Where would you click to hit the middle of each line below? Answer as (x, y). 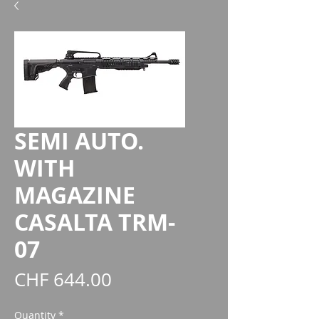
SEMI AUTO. (79, 141)
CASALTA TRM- (95, 222)
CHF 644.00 (63, 279)
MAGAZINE (75, 195)
